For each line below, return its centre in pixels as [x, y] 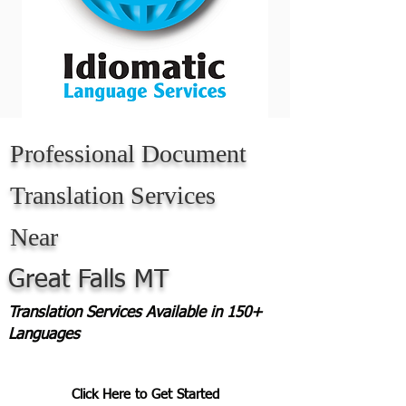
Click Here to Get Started [145, 395]
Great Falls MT [88, 280]
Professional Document [128, 154]
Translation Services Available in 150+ [135, 313]
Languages [44, 335]
